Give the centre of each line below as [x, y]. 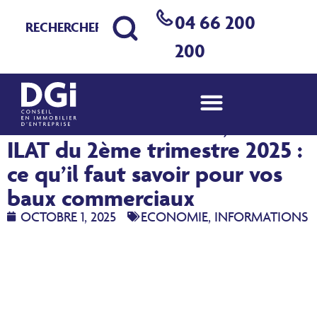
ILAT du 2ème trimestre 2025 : [155, 149]
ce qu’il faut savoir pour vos [145, 173]
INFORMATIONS [261, 217]
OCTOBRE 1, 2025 [68, 217]
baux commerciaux [101, 197]
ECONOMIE [174, 217]
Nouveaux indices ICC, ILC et [149, 125]
